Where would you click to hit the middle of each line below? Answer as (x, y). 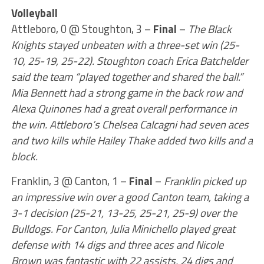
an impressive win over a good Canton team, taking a (130, 197)
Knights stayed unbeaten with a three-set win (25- (125, 45)
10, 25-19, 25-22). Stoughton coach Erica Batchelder (129, 61)
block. (24, 156)
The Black (209, 29)
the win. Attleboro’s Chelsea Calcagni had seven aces (130, 124)
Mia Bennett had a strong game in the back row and (127, 93)
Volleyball (34, 13)
